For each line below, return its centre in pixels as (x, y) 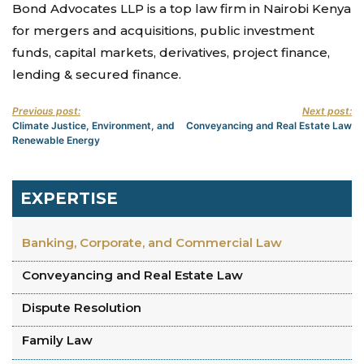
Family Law (57, 340)
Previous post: (46, 110)
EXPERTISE (69, 198)
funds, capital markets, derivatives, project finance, (171, 53)
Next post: (327, 110)
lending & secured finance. (97, 75)
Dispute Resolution (82, 308)
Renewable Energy (56, 140)
